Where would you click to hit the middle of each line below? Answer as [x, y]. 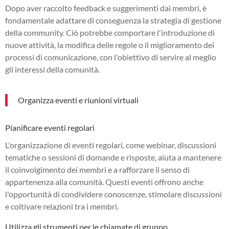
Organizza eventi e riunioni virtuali [78, 100]
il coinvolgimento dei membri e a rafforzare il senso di [97, 169]
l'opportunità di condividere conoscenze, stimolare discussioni [113, 194]
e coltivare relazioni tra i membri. [62, 206]
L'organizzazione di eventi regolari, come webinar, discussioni [111, 145]
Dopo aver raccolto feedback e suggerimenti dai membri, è [106, 8]
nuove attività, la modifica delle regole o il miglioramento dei [110, 44]
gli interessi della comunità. [52, 69]
